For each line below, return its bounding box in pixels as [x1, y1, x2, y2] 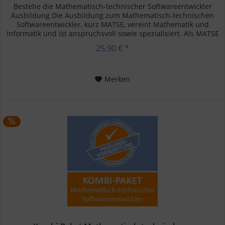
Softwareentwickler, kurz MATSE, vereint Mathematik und [16, 20, 209, 30]
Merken [104, 74, 131, 84]
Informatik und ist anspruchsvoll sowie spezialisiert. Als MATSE [6, 29, 219, 39]
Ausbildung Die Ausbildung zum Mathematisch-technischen [11, 11, 214, 21]
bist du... [97, 38, 128, 48]
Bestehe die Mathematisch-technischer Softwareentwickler [13, 2, 212, 12]
